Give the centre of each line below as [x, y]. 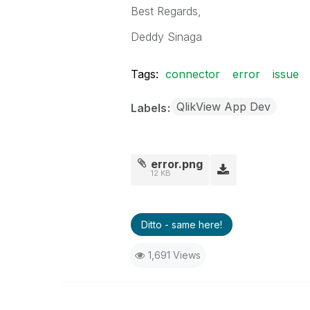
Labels [150, 108]
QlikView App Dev [223, 107]
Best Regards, [166, 11]
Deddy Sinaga [166, 37]
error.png [177, 164]
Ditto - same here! [181, 225]
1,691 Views [174, 255]
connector [192, 74]
